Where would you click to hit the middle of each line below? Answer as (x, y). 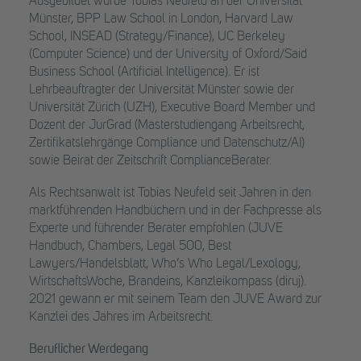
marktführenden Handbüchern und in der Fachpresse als (175, 211)
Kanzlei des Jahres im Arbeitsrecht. (121, 317)
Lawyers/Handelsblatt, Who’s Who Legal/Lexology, (165, 264)
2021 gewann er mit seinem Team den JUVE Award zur (175, 300)
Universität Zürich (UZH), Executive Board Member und (172, 108)
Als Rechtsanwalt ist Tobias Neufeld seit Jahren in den (170, 193)
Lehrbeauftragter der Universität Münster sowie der (162, 90)
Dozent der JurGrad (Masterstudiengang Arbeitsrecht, (167, 126)
